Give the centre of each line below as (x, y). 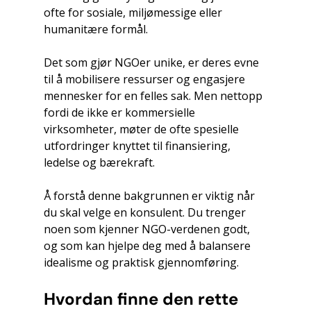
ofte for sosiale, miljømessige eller (134, 12)
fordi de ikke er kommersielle (120, 112)
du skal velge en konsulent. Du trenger (146, 212)
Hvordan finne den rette (143, 299)
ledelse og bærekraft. (99, 162)
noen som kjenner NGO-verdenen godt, (148, 229)
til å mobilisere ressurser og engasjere (145, 79)
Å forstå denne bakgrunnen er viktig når (150, 195)
